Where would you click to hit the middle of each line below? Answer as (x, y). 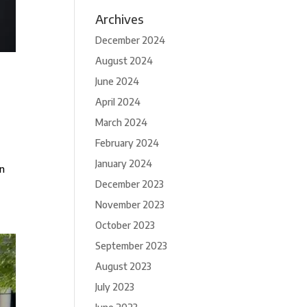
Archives (120, 19)
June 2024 (118, 81)
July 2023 (115, 287)
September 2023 (132, 246)
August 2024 (124, 61)
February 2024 (127, 143)
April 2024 (118, 102)
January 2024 (124, 163)
